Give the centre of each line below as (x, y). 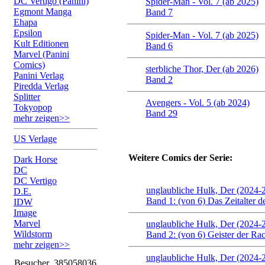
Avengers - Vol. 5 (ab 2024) (198, 103)
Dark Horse (35, 159)
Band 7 (159, 12)
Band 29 (161, 113)
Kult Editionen (41, 43)
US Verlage (35, 139)
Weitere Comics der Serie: (180, 158)
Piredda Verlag (41, 86)
